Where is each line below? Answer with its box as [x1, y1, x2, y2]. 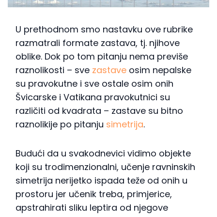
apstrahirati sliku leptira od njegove [15, 201, 168, 214]
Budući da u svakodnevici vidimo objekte [15, 147, 191, 160]
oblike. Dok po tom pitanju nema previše [15, 50, 188, 63]
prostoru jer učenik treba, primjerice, [15, 188, 172, 201]
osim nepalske [126, 64, 191, 77]
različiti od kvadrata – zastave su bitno [15, 105, 183, 117]
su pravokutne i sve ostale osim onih [15, 77, 173, 90]
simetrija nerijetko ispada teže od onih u [15, 174, 187, 187]
